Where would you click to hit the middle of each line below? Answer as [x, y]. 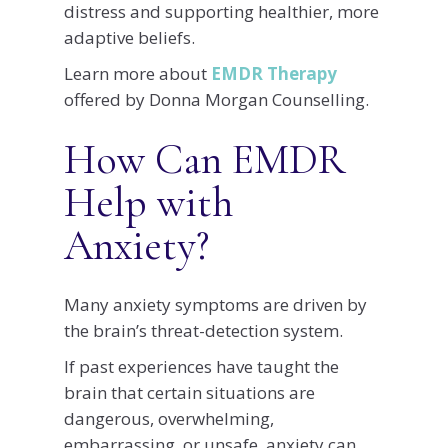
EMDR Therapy [274, 73]
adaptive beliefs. [129, 37]
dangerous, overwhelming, [169, 418]
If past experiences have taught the [201, 366]
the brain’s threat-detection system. [203, 330]
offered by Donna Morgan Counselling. [216, 99]
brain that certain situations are [189, 392]
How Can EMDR [205, 159]
